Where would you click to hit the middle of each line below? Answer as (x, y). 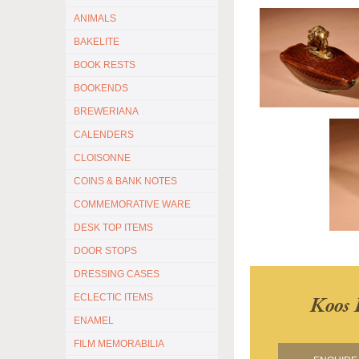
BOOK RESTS (105, 65)
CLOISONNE (102, 158)
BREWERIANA (106, 111)
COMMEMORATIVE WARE (132, 204)
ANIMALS (95, 18)
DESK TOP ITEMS (113, 228)
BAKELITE (97, 42)
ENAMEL (94, 321)
